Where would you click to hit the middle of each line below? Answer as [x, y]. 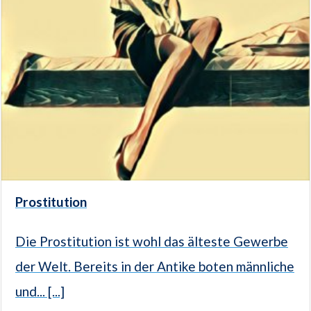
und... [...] [40, 292]
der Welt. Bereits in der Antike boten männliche [155, 267]
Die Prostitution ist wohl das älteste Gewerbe [152, 242]
